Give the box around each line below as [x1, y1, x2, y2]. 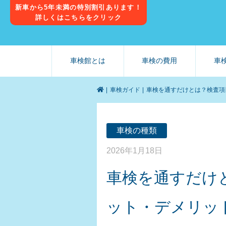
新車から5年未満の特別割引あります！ [15, 4, 142, 11]
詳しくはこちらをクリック [35, 14, 122, 21]
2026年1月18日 [106, 146, 162, 155]
